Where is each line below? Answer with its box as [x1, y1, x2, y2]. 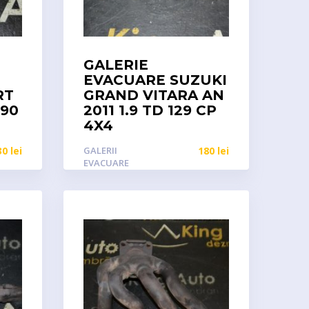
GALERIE [83, 57, 148, 73]
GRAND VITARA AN [83, 87, 224, 103]
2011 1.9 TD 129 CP [83, 102, 217, 119]
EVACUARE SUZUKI [83, 72, 227, 88]
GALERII [83, 144, 117, 157]
